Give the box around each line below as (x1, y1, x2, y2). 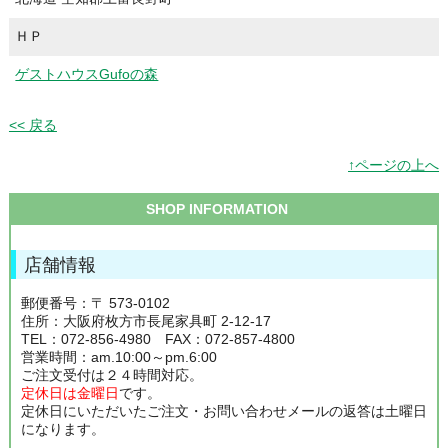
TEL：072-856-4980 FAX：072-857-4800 (20, 331, 295, 348)
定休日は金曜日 (20, 385, 119, 402)
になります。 (20, 421, 105, 438)
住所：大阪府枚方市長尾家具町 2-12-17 (20, 313, 271, 330)
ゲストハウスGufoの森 (15, 65, 159, 82)
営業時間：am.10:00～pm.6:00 (20, 349, 217, 366)
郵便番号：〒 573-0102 (20, 295, 170, 312)
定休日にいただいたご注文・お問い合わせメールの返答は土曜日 (20, 403, 427, 420)
